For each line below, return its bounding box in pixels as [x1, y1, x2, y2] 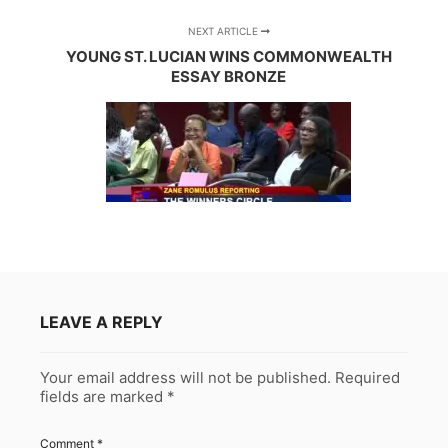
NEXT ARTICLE [187, 24, 261, 37]
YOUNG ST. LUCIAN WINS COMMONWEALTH [65, 46, 392, 66]
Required [335, 367, 400, 387]
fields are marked [40, 386, 167, 406]
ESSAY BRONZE [171, 66, 287, 86]
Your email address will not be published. [40, 367, 331, 387]
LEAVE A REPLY [40, 311, 163, 332]
